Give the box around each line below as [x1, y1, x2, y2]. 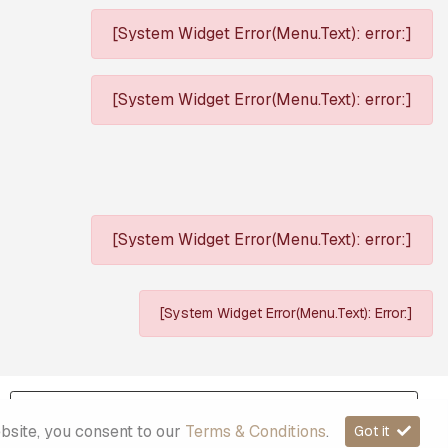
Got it [353, 422, 393, 440]
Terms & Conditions [184, 420, 326, 442]
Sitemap [188, 397, 240, 415]
